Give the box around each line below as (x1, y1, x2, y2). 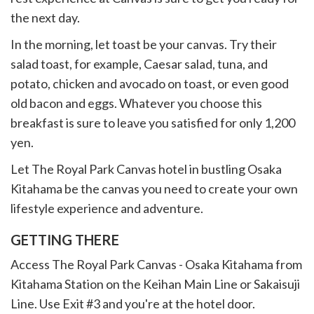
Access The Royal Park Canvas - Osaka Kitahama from (11, 257, 302, 272)
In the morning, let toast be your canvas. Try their (11, 36, 277, 52)
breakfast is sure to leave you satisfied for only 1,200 (11, 115, 295, 130)
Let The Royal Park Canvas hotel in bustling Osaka (11, 161, 282, 177)
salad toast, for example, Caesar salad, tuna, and (11, 56, 268, 71)
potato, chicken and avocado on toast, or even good (11, 76, 289, 91)
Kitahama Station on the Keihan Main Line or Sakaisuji (11, 276, 300, 292)
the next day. (11, 10, 80, 25)
